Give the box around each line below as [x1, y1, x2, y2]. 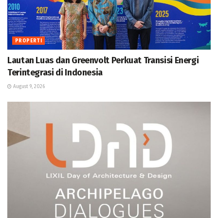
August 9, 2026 [12, 84, 45, 90]
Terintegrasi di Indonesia [7, 67, 103, 78]
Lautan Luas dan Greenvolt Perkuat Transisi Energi [7, 55, 199, 66]
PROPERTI [15, 38, 42, 44]
